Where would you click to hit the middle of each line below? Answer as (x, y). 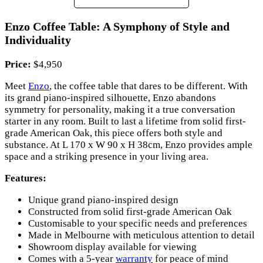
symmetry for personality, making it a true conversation (120, 109)
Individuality (38, 40)
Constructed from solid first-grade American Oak (130, 212)
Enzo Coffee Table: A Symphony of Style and (117, 27)
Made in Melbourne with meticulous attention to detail (141, 235)
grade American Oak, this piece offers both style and (114, 133)
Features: (26, 178)
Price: (18, 64)
